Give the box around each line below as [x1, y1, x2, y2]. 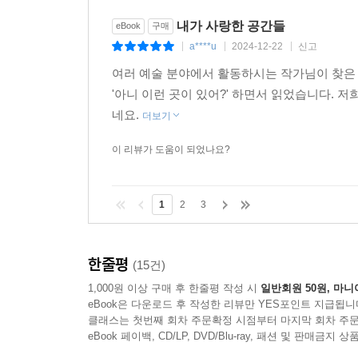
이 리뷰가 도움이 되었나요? [112, 144, 230, 156]
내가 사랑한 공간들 [177, 19, 285, 34]
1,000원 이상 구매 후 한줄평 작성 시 [88, 282, 261, 295]
